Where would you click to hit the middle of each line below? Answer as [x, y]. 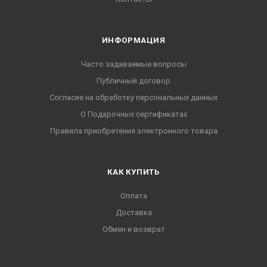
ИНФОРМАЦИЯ [133, 41]
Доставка [133, 213]
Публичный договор [133, 81]
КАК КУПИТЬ [133, 172]
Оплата [133, 196]
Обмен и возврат [133, 229]
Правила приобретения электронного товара [133, 131]
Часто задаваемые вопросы [133, 64]
